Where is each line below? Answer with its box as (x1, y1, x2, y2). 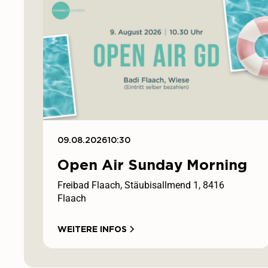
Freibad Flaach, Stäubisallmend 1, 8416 (57, 179, 224, 191)
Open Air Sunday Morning (57, 156, 247, 173)
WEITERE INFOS (57, 224, 127, 234)
